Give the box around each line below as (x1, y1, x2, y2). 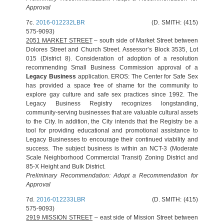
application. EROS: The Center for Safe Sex (76, 73, 198, 80)
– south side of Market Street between (92, 37, 198, 44)
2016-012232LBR (36, 19, 85, 26)
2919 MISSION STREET (26, 214, 93, 221)
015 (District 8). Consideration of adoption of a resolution (26, 55, 198, 62)
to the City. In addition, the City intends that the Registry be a (26, 118, 198, 125)
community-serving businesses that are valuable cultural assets (26, 109, 198, 116)
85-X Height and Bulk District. (26, 163, 106, 170)
